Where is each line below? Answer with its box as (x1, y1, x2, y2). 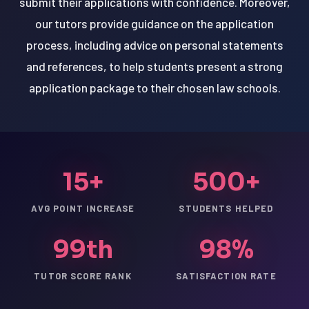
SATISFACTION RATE (176, 270, 277, 281)
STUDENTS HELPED (179, 202, 274, 214)
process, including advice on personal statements (26, 37, 283, 52)
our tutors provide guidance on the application (35, 16, 274, 30)
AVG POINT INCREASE (30, 202, 135, 214)
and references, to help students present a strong (26, 59, 283, 73)
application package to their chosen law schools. (28, 80, 281, 94)
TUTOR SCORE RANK (34, 270, 132, 281)
